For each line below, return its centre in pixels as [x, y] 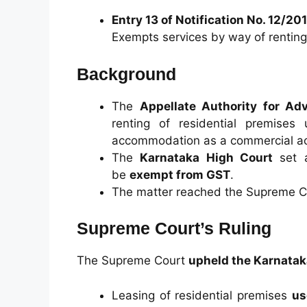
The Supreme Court [133, 260]
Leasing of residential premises [202, 295]
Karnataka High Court [206, 157]
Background [126, 74]
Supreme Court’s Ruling [174, 228]
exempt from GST [180, 174]
